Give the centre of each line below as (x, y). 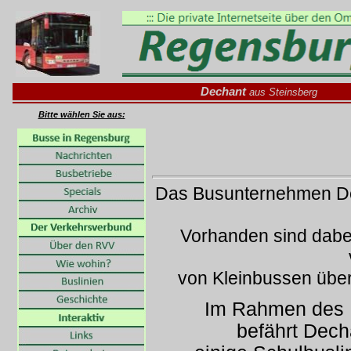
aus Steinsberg (281, 92)
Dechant (223, 91)
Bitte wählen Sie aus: (81, 114)
